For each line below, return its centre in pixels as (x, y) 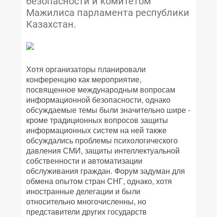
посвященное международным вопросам (101, 89)
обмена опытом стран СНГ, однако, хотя (99, 181)
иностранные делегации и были (83, 191)
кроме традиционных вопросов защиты (97, 120)
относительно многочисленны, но (86, 201)
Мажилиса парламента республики (108, 13)
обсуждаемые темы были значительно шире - (108, 110)
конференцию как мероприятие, (84, 79)
